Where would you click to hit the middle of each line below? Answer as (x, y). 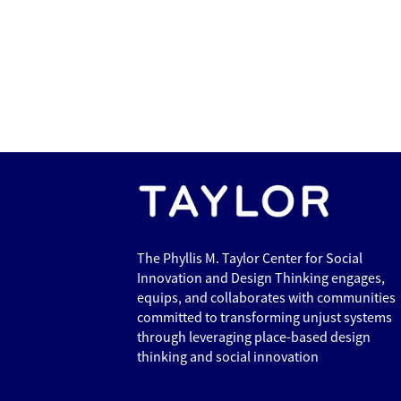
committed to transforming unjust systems (264, 317)
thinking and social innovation (228, 357)
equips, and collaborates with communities (266, 298)
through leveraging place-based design (254, 337)
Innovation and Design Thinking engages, (261, 278)
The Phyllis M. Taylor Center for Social (250, 258)
